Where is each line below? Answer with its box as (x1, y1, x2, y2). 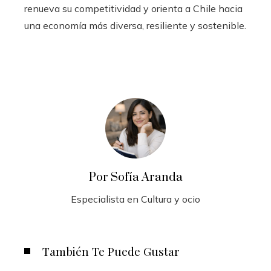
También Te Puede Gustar (42, 243, 180, 259)
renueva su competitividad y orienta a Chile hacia (24, 2, 243, 15)
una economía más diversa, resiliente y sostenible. (24, 19, 246, 31)
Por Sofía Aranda (88, 169, 183, 185)
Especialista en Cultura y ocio (71, 192, 200, 205)
